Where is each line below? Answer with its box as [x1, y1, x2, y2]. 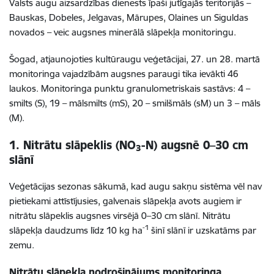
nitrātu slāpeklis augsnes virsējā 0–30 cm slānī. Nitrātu [9, 209, 231, 221]
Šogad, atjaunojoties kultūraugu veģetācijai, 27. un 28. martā [9, 53, 260, 65]
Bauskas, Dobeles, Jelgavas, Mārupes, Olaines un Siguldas [9, 11, 248, 23]
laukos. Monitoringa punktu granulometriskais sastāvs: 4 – [9, 82, 250, 94]
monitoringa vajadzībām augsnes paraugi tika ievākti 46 [9, 67, 239, 80]
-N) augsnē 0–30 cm [141, 137, 248, 152]
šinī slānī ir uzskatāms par [149, 224, 256, 236]
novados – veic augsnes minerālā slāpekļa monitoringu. [9, 26, 236, 38]
